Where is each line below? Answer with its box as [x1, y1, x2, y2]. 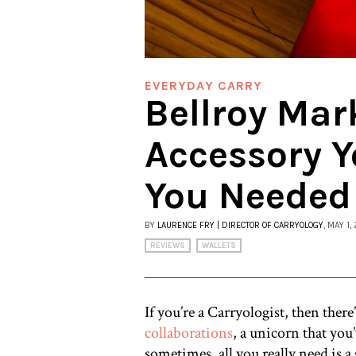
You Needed [145, 173, 351, 219]
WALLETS [202, 241, 236, 251]
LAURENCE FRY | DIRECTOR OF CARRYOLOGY [157, 220, 323, 231]
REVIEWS [150, 241, 185, 251]
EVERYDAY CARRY [145, 78, 262, 94]
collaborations [145, 323, 233, 344]
